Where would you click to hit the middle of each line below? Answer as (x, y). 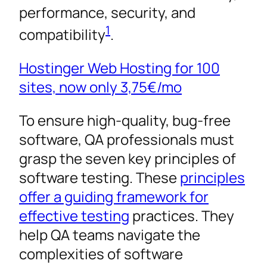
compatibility (62, 35)
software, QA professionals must (127, 139)
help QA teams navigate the (110, 235)
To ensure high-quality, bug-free (125, 120)
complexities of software (101, 254)
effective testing (74, 216)
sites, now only (70, 87)
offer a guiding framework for (114, 197)
